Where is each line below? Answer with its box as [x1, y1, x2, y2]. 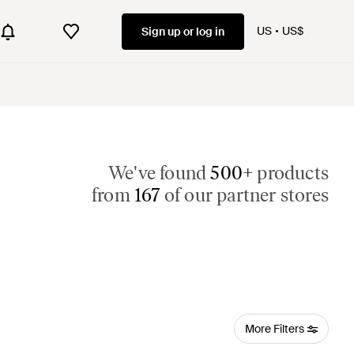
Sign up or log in [141, 24, 224, 39]
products [253, 161, 329, 184]
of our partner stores [160, 183, 329, 206]
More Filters [244, 322, 304, 336]
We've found [107, 161, 211, 184]
